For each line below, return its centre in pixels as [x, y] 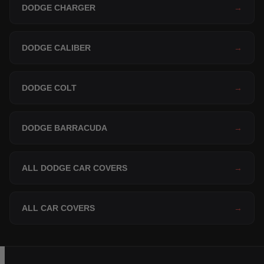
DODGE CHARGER [59, 7]
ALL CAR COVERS [58, 208]
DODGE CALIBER [56, 47]
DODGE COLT [49, 88]
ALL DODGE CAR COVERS [75, 168]
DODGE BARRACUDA [65, 128]
